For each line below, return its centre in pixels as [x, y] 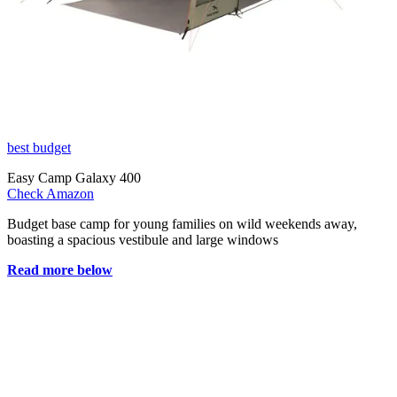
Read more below [60, 270]
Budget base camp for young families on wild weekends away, [182, 224]
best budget [39, 148]
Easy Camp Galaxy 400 [74, 178]
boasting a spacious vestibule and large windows [143, 240]
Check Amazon [51, 194]
